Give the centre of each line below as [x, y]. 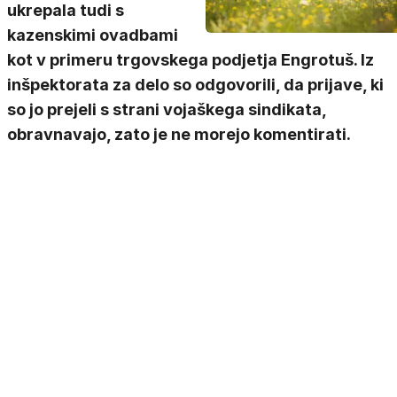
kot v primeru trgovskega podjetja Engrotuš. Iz [191, 60]
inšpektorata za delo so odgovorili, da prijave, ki [195, 85]
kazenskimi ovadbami [93, 35]
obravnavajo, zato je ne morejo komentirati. [179, 134]
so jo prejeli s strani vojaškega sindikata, [167, 109]
